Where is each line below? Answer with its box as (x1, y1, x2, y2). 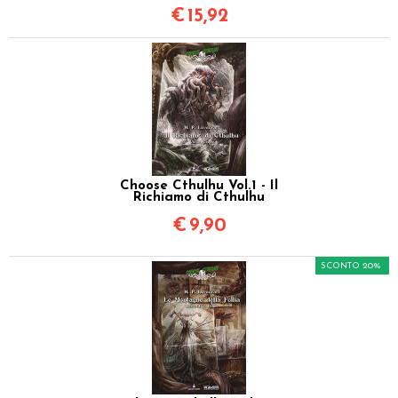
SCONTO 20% (321, 260, 381, 271)
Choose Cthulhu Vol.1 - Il (120, 179, 278, 193)
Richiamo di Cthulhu (133, 190, 265, 204)
